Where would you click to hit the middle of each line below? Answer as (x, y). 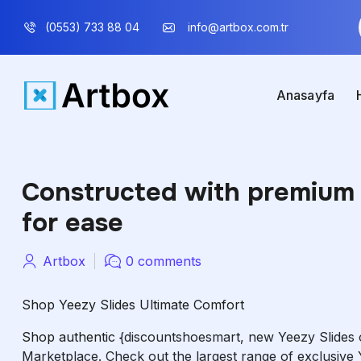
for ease (73, 223)
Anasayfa (305, 95)
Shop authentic (71, 337)
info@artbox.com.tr (238, 27)
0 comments (164, 261)
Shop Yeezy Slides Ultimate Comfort (133, 305)
